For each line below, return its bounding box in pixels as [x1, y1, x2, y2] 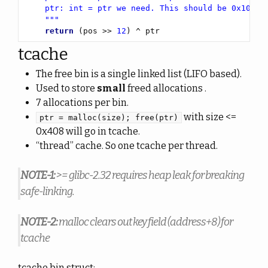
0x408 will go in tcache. [36, 126, 140, 137]
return [45, 26, 74, 35]
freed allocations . [126, 83, 206, 94]
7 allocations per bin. [36, 97, 129, 108]
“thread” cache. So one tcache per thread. [36, 140, 218, 151]
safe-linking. [20, 185, 74, 198]
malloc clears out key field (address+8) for [57, 215, 233, 229]
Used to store [36, 83, 97, 94]
